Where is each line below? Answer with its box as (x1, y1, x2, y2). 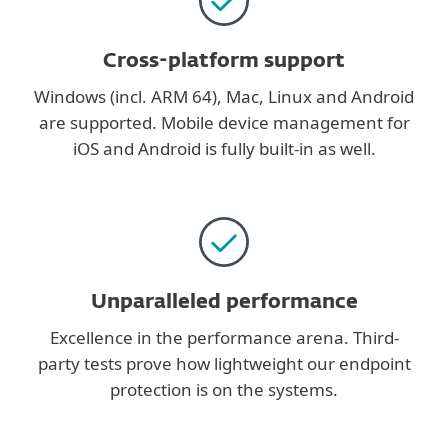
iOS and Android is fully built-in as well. (72, 137, 376, 160)
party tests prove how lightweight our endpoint (37, 352, 411, 375)
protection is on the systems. (110, 378, 338, 401)
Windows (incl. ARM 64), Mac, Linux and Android (34, 85, 414, 108)
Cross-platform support (103, 51, 345, 71)
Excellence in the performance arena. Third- (49, 326, 399, 349)
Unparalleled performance (90, 292, 358, 312)
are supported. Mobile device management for (38, 111, 410, 134)
